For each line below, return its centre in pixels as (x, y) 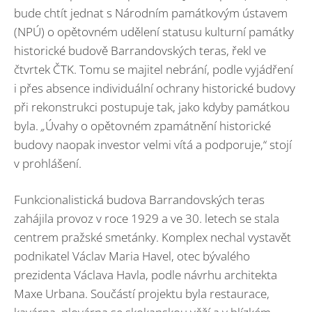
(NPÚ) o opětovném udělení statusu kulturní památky (154, 31)
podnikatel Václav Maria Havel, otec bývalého (132, 256)
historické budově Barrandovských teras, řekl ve (140, 50)
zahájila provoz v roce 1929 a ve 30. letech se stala (147, 219)
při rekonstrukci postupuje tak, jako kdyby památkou (152, 107)
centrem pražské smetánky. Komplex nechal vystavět (153, 237)
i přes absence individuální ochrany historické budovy (155, 88)
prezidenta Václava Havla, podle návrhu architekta (146, 275)
